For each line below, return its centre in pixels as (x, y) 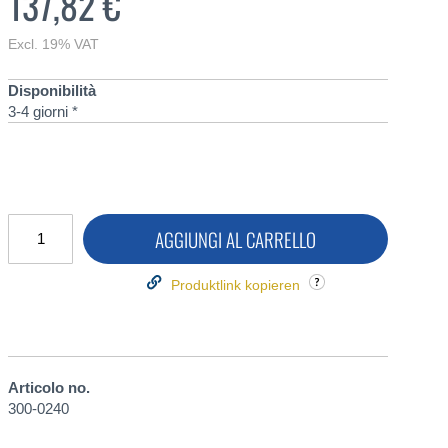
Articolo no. (49, 387)
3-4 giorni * (43, 111)
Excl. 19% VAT (53, 43)
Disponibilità (52, 90)
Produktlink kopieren (235, 284)
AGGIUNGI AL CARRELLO (235, 238)
